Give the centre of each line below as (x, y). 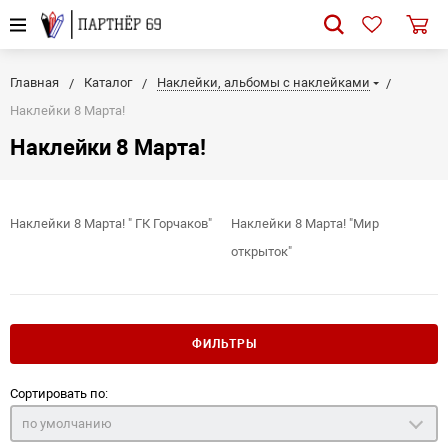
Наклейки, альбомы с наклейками (263, 83)
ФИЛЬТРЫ (224, 344)
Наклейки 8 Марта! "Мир (304, 224)
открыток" (261, 252)
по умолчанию (67, 424)
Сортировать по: (59, 394)
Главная (34, 83)
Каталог (108, 83)
